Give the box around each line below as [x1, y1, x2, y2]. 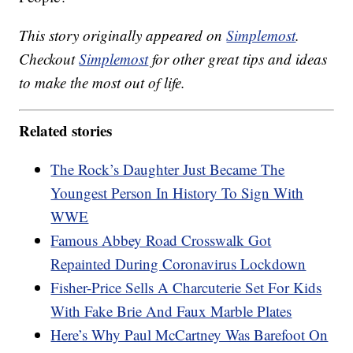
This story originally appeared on [19, 25, 227, 46]
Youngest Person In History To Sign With [50, 182, 304, 203]
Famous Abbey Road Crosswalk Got [50, 229, 272, 250]
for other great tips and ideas [148, 49, 328, 69]
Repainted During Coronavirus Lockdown [50, 253, 307, 273]
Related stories [19, 119, 113, 141]
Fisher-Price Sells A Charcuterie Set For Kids [50, 277, 322, 297]
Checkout [19, 49, 80, 69]
